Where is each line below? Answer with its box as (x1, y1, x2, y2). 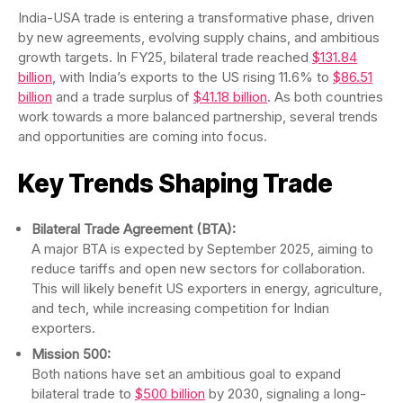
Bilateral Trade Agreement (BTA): (31, 219, 236, 237)
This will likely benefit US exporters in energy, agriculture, (31, 279, 382, 297)
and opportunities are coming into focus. (18, 127, 267, 145)
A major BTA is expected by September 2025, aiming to (31, 239, 373, 257)
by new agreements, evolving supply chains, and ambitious (18, 28, 380, 46)
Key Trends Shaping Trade (18, 167, 333, 199)
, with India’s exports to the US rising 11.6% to (52, 67, 333, 85)
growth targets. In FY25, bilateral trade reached (18, 48, 312, 66)
